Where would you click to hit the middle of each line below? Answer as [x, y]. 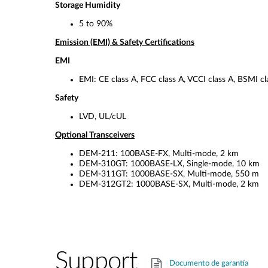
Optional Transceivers [95, 135]
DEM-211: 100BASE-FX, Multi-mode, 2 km [159, 154]
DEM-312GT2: [106, 184]
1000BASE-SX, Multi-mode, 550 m [195, 174]
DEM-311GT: [103, 174]
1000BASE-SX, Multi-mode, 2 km [197, 184]
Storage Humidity [88, 5]
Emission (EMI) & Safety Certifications [125, 42]
